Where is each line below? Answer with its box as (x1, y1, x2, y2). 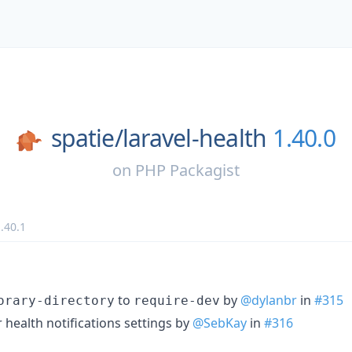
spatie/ (51, 122, 123, 154)
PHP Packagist (135, 159, 240, 181)
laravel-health (122, 122, 267, 154)
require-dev (134, 292, 220, 308)
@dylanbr (240, 291, 297, 309)
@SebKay (192, 313, 247, 332)
